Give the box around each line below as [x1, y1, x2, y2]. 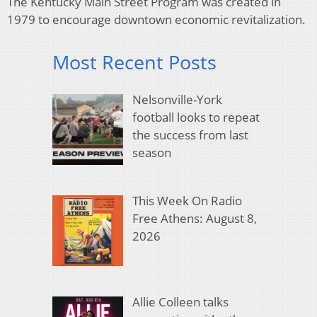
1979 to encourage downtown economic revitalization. [7, 11, 306, 28]
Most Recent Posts [52, 49, 217, 76]
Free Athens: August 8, [132, 210, 257, 227]
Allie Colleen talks [132, 294, 229, 311]
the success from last [132, 126, 248, 143]
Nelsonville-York [132, 91, 222, 108]
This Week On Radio [132, 192, 242, 209]
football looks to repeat [132, 108, 260, 125]
